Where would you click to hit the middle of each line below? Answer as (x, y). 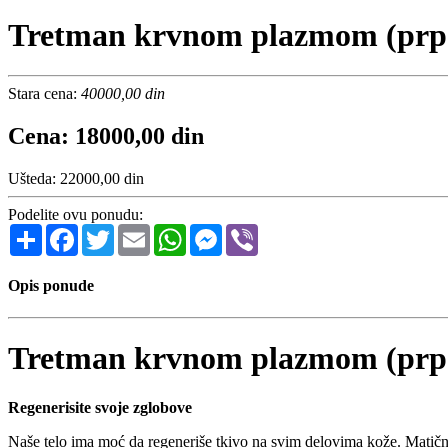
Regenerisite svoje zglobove (100, 407)
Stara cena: (44, 94)
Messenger (256, 232)
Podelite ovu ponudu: (75, 215)
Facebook (109, 232)
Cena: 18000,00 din (106, 136)
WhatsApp (220, 232)
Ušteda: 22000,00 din (76, 179)
